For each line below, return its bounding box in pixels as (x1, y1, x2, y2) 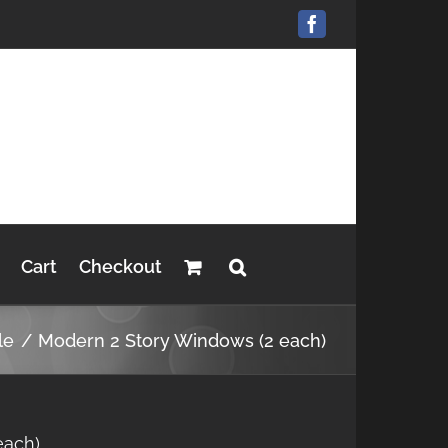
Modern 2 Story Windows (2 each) (38, 329, 326, 351)
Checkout (78, 255, 162, 277)
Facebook (310, 22, 381, 41)
